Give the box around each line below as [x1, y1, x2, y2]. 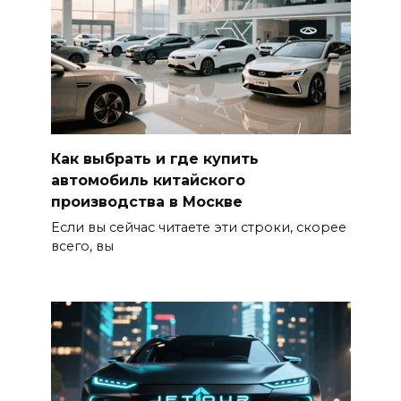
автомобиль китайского [50, 171, 245, 189]
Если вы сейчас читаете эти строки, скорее [50, 218, 346, 235]
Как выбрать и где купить [50, 149, 259, 167]
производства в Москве [50, 192, 243, 210]
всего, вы [50, 237, 114, 254]
